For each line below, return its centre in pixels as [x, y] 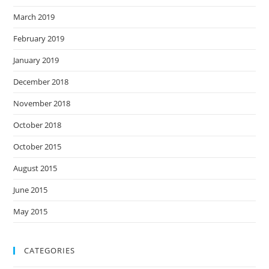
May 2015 [31, 211]
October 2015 [38, 147]
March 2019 [34, 17]
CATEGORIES [50, 250]
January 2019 [36, 60]
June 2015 [31, 190]
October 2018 [38, 125]
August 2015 [35, 168]
